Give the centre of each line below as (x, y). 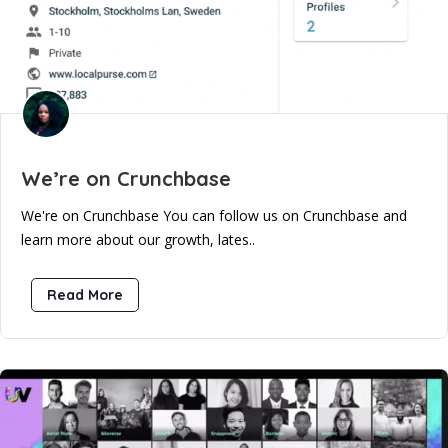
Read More (85, 294)
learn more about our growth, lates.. (138, 239)
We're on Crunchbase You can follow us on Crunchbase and (214, 215)
